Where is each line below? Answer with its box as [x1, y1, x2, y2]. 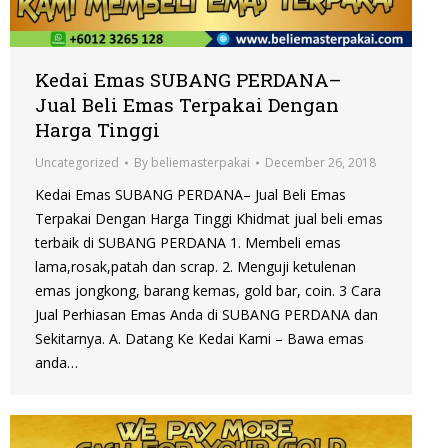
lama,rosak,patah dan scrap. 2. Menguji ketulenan [35, 257, 356, 277]
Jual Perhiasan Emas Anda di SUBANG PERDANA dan [35, 305, 378, 325]
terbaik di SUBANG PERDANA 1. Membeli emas [35, 233, 341, 253]
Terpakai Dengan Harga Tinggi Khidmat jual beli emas [35, 209, 383, 229]
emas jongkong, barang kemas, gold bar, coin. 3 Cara [35, 281, 381, 301]
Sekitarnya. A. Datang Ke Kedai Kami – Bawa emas [35, 329, 364, 349]
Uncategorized [35, 154, 119, 172]
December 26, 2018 [265, 154, 376, 172]
